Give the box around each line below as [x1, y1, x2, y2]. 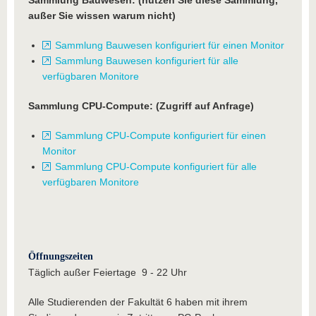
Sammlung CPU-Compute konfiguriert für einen [55, 130, 266, 141]
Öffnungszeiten [28, 251, 93, 262]
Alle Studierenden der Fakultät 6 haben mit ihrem [28, 296, 248, 308]
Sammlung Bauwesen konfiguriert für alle [55, 55, 238, 66]
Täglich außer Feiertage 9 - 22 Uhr [28, 267, 187, 278]
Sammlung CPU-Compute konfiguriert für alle [55, 161, 257, 172]
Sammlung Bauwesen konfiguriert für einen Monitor [55, 39, 284, 51]
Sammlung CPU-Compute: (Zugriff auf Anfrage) [28, 100, 254, 111]
